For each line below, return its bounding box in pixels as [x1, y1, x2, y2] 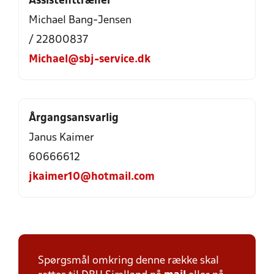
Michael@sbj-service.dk [29, 54, 150, 65]
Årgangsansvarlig [29, 113, 119, 124]
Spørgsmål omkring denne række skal [38, 256, 219, 266]
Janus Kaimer [29, 133, 94, 143]
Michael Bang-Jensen [29, 15, 131, 26]
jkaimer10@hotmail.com [29, 172, 155, 182]
